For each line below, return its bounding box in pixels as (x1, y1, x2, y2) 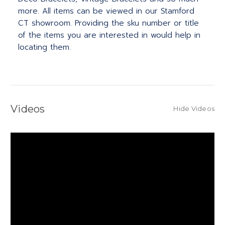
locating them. (18, 42, 71, 53)
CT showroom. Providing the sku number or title (18, 18, 199, 29)
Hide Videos (173, 104, 214, 113)
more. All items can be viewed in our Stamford (18, 6, 194, 17)
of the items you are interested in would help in (18, 30, 200, 41)
